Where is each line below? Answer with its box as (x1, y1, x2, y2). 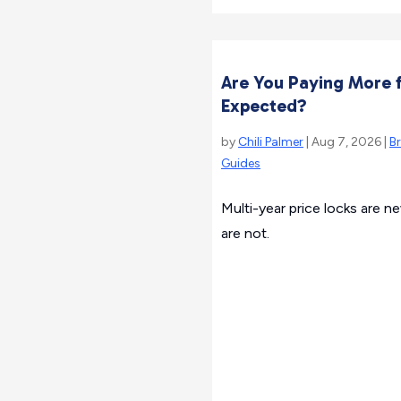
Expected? (221, 95, 307, 116)
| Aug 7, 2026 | (303, 134, 389, 149)
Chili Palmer (238, 134, 303, 149)
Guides (221, 156, 260, 171)
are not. (221, 225, 269, 242)
